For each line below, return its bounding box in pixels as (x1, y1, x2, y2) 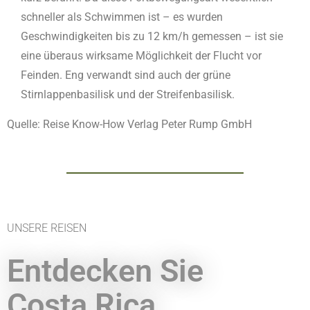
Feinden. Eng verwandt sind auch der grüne (21, 69, 230, 82)
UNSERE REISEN (7, 221, 86, 235)
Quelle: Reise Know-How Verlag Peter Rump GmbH (7, 118, 252, 131)
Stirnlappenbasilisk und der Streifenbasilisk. (21, 88, 235, 102)
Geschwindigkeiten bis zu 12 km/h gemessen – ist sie (21, 30, 283, 44)
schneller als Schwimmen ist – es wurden (21, 10, 223, 24)
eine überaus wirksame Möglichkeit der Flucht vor (21, 49, 262, 63)
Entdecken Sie (7, 252, 203, 289)
